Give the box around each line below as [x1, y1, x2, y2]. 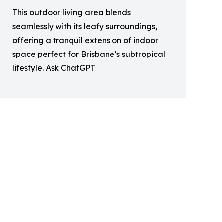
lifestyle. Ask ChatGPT [12, 63, 95, 73]
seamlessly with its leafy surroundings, [12, 21, 157, 32]
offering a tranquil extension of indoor [12, 35, 158, 46]
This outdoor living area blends [12, 7, 131, 18]
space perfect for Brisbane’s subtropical [12, 49, 165, 59]
